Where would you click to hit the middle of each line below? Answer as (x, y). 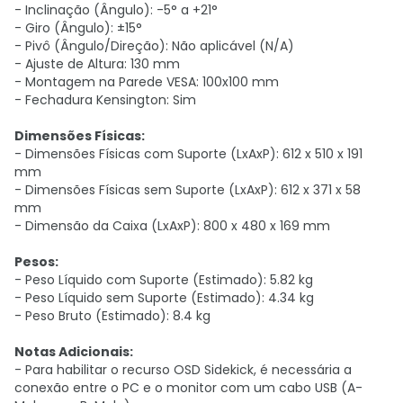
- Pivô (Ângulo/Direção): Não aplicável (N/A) (154, 46)
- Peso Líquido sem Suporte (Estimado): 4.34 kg (164, 298)
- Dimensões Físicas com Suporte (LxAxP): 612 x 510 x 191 (188, 154)
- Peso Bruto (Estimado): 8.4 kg (112, 316)
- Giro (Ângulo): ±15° (78, 28)
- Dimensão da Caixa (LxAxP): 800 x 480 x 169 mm (172, 226)
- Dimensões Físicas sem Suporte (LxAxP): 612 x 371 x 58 (188, 190)
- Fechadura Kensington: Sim (105, 100)
